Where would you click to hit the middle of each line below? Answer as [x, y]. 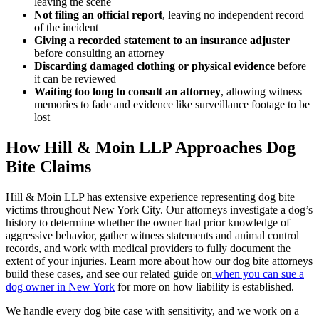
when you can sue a [260, 273]
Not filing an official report [98, 14]
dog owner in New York [60, 286]
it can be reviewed [75, 78]
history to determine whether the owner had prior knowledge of [148, 222]
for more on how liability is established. [204, 286]
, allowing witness [261, 91]
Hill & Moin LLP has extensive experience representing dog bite [150, 197]
